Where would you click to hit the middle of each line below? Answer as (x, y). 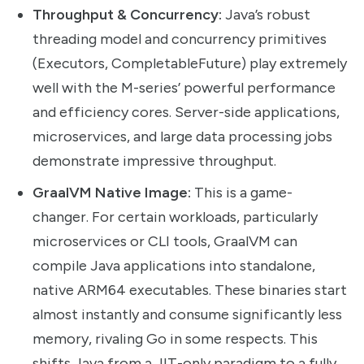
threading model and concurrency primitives (180, 39)
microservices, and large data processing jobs (182, 136)
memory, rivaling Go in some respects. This (175, 338)
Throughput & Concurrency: (127, 14)
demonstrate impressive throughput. (154, 160)
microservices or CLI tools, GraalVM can (165, 241)
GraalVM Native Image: (112, 192)
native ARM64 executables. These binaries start (190, 290)
